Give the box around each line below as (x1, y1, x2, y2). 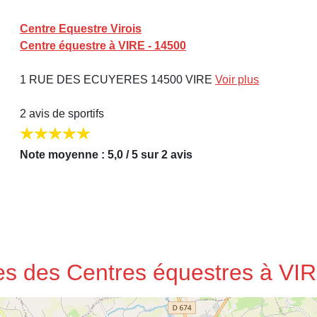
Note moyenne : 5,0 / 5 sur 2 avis (20, 149, 192, 161)
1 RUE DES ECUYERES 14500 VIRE (20, 73, 215, 86)
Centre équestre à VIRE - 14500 (20, 39, 186, 52)
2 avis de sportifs (20, 107, 104, 120)
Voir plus (215, 73, 259, 86)
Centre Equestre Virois (20, 22, 142, 35)
